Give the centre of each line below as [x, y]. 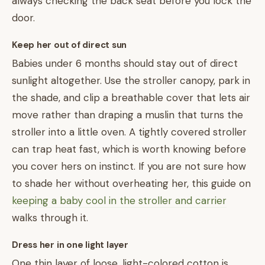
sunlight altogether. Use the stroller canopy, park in [131, 80]
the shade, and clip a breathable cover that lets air [131, 98]
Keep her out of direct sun [70, 45]
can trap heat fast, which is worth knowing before [129, 149]
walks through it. [50, 218]
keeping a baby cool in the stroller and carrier [119, 201]
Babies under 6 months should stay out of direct [125, 63]
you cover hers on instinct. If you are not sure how [129, 166]
